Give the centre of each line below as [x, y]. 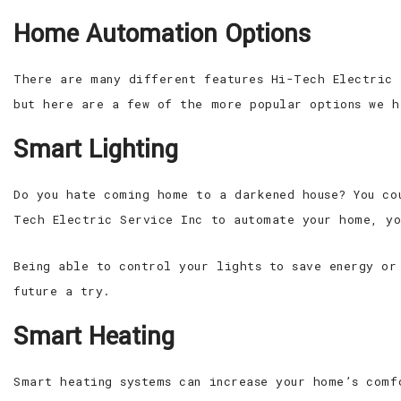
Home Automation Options [162, 34]
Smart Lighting [96, 149]
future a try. [62, 291]
